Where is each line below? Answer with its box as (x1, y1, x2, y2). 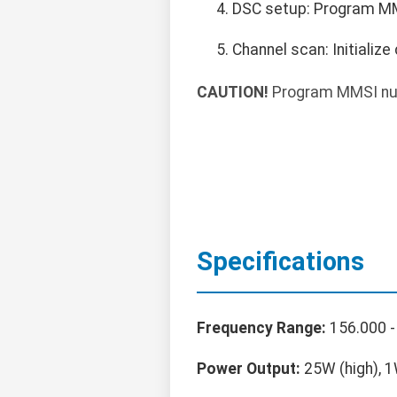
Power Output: (197, 360, 300, 378)
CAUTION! (197, 83, 269, 102)
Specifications (197, 246, 364, 277)
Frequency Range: (197, 319, 326, 338)
